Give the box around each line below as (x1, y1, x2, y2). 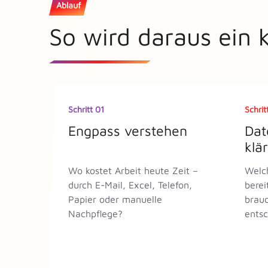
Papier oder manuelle (68, 193, 162, 205)
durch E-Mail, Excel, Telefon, (68, 179, 192, 190)
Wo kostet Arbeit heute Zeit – (68, 165, 198, 176)
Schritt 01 (68, 103, 104, 114)
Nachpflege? (68, 208, 123, 219)
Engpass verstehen (68, 122, 187, 139)
